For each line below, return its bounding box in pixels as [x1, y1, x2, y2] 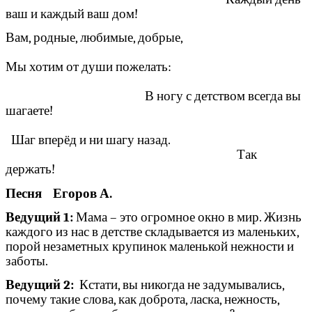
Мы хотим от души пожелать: [6, 59, 305, 75]
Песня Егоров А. [6, 185, 112, 201]
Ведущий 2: [6, 277, 74, 293]
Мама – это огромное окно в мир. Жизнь [73, 209, 302, 225]
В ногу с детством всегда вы [6, 88, 301, 104]
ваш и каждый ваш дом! [6, 6, 138, 22]
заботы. [6, 253, 48, 269]
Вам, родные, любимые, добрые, [6, 30, 305, 46]
